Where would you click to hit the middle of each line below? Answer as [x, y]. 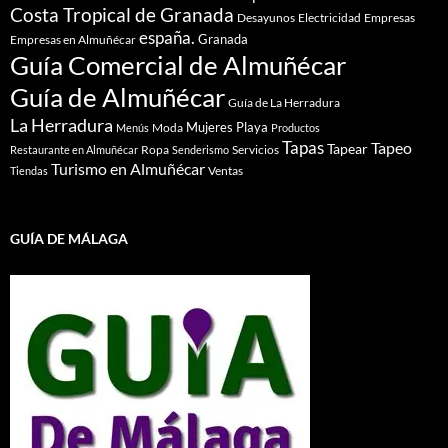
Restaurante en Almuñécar [74, 149]
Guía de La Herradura [284, 102]
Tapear [347, 148]
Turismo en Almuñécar [128, 168]
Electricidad [329, 16]
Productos [295, 127]
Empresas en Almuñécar [73, 39]
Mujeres [209, 126]
